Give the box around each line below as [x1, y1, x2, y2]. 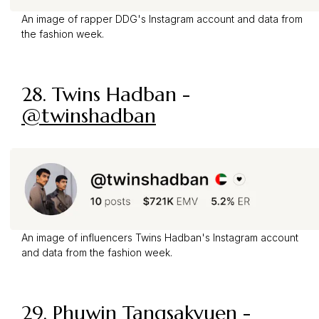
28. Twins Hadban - [21, 82, 190, 108]
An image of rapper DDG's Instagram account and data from [21, 13, 303, 26]
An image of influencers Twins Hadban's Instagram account [21, 231, 298, 244]
